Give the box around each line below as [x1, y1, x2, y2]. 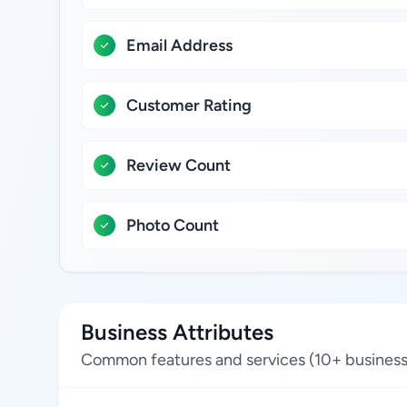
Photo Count [126, 215, 219, 235]
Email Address [126, 35, 233, 55]
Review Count [126, 155, 231, 175]
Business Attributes [81, 319, 273, 345]
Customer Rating [126, 95, 252, 115]
